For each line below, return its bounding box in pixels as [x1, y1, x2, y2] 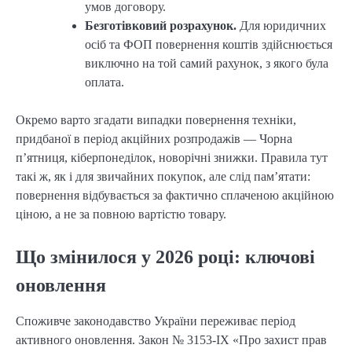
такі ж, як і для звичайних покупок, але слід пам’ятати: [16, 170, 310, 184]
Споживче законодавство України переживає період [16, 314, 295, 328]
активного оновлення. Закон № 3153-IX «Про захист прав [16, 333, 327, 347]
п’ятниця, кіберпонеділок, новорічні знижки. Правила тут [16, 151, 328, 165]
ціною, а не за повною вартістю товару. [16, 207, 226, 222]
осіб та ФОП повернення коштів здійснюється [85, 38, 332, 52]
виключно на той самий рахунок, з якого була [85, 57, 328, 71]
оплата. [85, 75, 124, 90]
